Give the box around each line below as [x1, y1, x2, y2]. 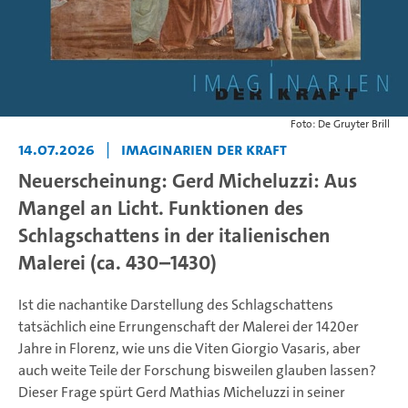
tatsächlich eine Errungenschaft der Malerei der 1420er [18, 317, 359, 337]
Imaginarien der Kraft [121, 138, 287, 161]
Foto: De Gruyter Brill [291, 117, 390, 132]
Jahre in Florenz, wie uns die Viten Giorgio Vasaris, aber [18, 339, 361, 359]
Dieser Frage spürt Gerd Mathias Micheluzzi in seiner [18, 382, 345, 403]
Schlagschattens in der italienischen [18, 222, 331, 250]
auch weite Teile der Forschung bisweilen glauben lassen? [18, 361, 376, 381]
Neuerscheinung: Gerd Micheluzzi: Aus [18, 168, 357, 195]
